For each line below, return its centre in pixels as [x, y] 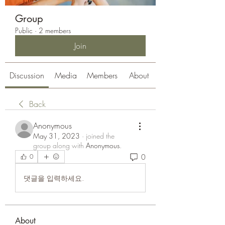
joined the [100, 136]
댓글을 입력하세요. [54, 178]
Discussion [27, 75]
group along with [59, 145]
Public [24, 30]
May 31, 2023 [57, 136]
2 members [55, 30]
